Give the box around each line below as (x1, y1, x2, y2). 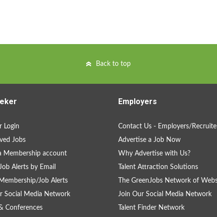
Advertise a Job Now (118, 137, 181, 143)
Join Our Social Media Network (118, 191, 212, 198)
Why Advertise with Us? (118, 150, 190, 157)
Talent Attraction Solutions (118, 164, 198, 170)
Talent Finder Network (118, 204, 185, 211)
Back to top (96, 61, 131, 67)
